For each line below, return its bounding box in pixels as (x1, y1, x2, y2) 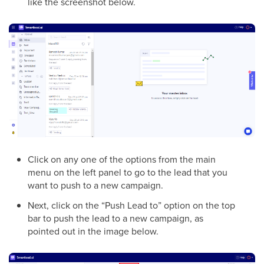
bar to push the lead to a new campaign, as (28, 211, 203, 225)
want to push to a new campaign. (28, 178, 163, 192)
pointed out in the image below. (28, 224, 159, 237)
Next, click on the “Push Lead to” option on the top (28, 198, 235, 212)
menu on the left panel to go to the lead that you (28, 165, 227, 179)
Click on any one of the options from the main (28, 152, 216, 166)
